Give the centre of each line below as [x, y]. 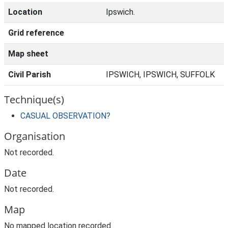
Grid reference [36, 33]
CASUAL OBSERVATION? [65, 116]
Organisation [35, 136]
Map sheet [28, 54]
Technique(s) [34, 99]
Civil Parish [30, 75]
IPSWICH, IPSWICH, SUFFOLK [160, 75]
